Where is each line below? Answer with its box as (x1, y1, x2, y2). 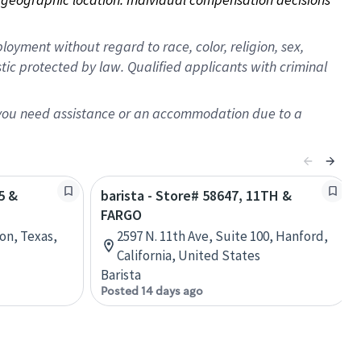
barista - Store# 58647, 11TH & (101, 186, 292, 205)
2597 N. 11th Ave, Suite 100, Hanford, (117, 227, 328, 245)
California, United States (117, 247, 260, 264)
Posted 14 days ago (101, 284, 203, 298)
